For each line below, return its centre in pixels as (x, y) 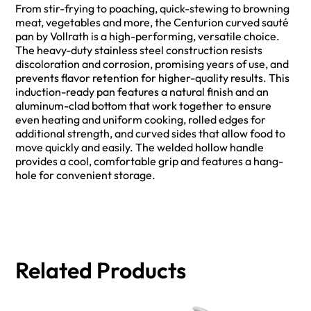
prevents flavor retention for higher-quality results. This (153, 78)
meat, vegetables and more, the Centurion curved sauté (152, 23)
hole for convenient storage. (86, 175)
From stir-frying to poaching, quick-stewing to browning (153, 9)
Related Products (101, 270)
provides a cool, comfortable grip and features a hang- (150, 161)
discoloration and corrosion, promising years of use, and (152, 64)
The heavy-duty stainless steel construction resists (139, 50)
